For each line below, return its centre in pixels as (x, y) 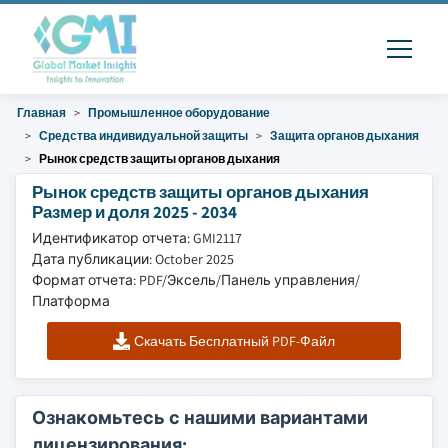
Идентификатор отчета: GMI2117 (137, 238)
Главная (41, 112)
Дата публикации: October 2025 (133, 259)
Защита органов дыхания (344, 135)
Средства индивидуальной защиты (143, 135)
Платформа (71, 301)
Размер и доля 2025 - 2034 (134, 211)
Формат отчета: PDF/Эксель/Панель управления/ (196, 280)
